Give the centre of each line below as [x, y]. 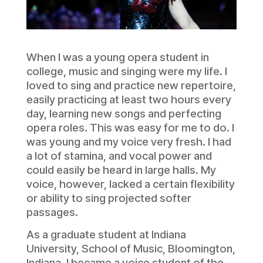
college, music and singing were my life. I [127, 71]
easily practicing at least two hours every [129, 99]
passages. [52, 212]
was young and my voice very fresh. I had [129, 141]
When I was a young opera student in [117, 57]
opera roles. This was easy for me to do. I [130, 127]
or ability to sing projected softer [109, 198]
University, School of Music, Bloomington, [131, 248]
